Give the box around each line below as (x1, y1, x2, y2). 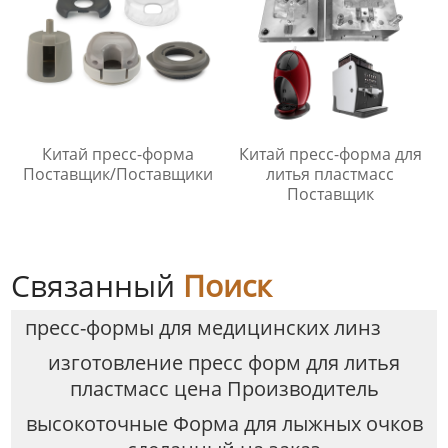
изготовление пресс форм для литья (48, 348, 400, 376)
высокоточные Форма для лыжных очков (25, 409, 423, 437)
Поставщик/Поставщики (22, 162, 213, 185)
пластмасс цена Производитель (69, 374, 379, 402)
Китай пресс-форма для (238, 142, 422, 165)
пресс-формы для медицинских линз (24, 313, 381, 341)
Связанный (11, 264, 184, 306)
